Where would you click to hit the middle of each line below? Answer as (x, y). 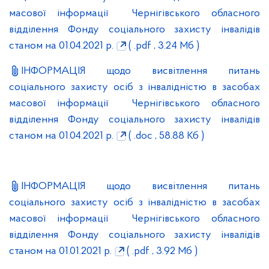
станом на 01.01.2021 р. (60, 251)
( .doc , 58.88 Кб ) (165, 136)
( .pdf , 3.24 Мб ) (163, 46)
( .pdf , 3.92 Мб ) (161, 251)
